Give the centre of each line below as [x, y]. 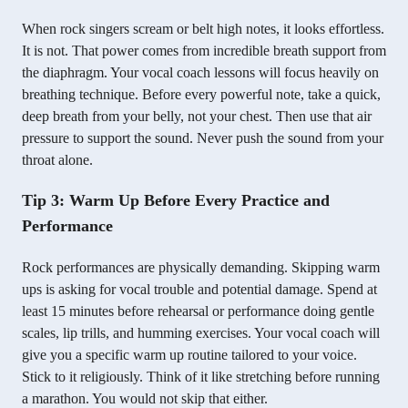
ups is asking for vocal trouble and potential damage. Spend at [199, 290]
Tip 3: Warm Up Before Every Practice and [176, 201]
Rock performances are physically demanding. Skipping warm [201, 268]
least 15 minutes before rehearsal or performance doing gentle [198, 311]
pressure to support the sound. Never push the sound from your [203, 138]
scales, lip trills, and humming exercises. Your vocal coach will [201, 333]
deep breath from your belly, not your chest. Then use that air [197, 117]
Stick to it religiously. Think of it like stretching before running [201, 377]
